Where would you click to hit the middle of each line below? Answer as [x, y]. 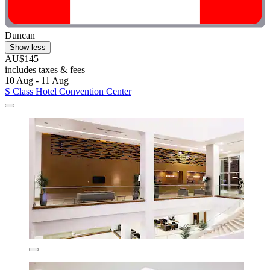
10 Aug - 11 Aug [37, 81]
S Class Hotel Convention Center [68, 92]
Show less [28, 48]
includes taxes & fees [45, 70]
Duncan [20, 36]
